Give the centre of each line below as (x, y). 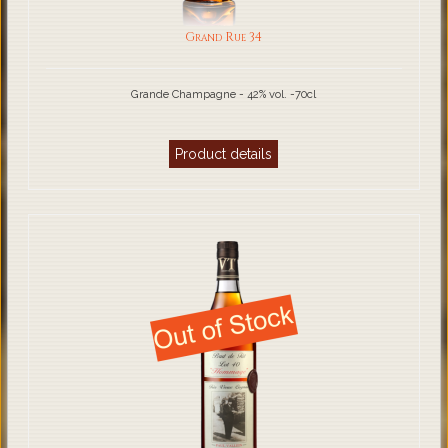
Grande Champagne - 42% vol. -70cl (224, 94)
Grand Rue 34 (224, 38)
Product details (224, 154)
